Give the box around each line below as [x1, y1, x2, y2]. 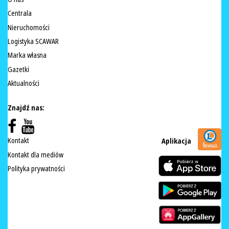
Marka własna [8, 50, 47, 61]
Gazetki [8, 64, 29, 75]
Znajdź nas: [8, 103, 44, 113]
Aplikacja [162, 136, 193, 147]
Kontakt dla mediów [8, 149, 63, 160]
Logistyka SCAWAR [8, 36, 59, 47]
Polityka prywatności [8, 164, 65, 174]
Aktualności [8, 78, 39, 89]
